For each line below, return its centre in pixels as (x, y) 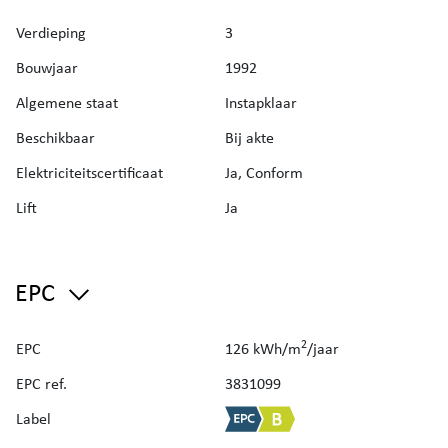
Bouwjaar (47, 68)
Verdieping (51, 33)
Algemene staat (67, 103)
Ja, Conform (264, 173)
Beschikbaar (55, 138)
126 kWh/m (263, 349)
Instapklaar (261, 103)
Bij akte (249, 138)
